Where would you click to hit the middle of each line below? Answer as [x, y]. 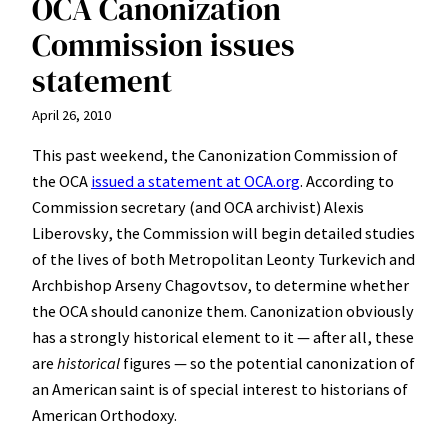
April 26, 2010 [71, 114]
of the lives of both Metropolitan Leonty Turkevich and [223, 258]
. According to [347, 180]
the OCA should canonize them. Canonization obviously [223, 310]
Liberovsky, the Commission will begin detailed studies [223, 232]
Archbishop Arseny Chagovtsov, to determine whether [220, 284]
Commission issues [163, 44]
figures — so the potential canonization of [267, 362]
